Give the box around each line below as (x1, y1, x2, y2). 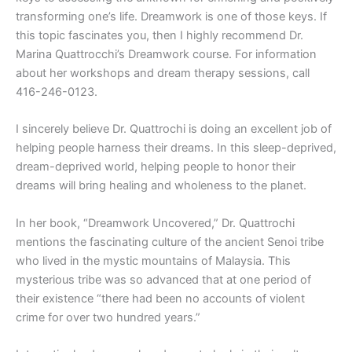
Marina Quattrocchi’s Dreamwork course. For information (16, 47, 317, 62)
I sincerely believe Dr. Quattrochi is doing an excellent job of (16, 122, 332, 137)
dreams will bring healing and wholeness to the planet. (16, 178, 306, 193)
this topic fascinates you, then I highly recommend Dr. (16, 28, 303, 43)
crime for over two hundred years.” (16, 310, 200, 324)
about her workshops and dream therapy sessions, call (16, 66, 310, 81)
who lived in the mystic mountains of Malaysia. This (16, 253, 291, 268)
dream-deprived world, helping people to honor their (16, 159, 295, 174)
